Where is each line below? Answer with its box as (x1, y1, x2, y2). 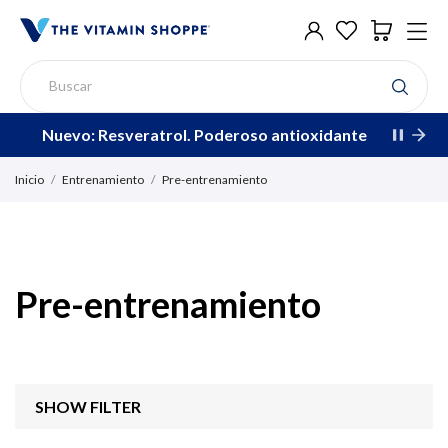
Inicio (15, 172, 44, 187)
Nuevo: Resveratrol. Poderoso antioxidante (41, 125, 367, 144)
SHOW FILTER (35, 397, 141, 416)
